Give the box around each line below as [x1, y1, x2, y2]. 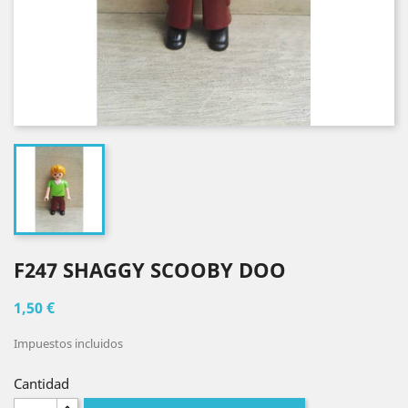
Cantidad [14, 374, 69, 393]
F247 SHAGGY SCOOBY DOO [14, 256, 286, 283]
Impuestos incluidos [14, 335, 123, 352]
